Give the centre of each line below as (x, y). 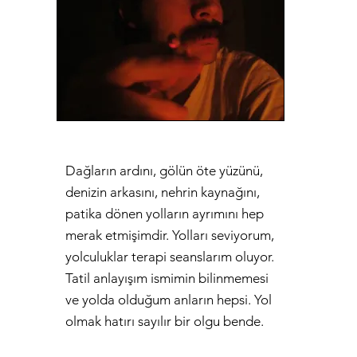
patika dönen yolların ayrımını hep (164, 214)
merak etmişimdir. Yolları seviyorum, (169, 235)
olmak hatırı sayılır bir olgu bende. (164, 322)
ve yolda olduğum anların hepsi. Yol (168, 300)
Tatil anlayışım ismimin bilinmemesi (167, 279)
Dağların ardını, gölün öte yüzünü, (164, 171)
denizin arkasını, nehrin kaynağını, (162, 192)
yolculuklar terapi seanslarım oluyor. (169, 257)
